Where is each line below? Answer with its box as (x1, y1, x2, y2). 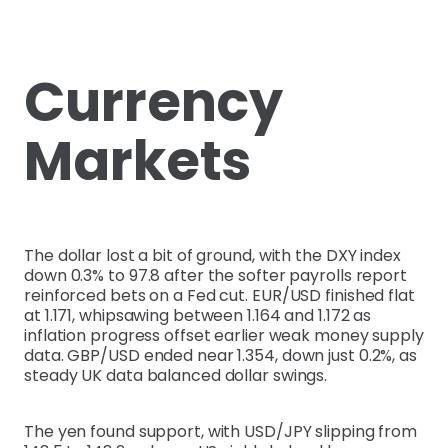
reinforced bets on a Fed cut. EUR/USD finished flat (24, 284, 415, 308)
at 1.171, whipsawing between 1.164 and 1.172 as (24, 304, 372, 328)
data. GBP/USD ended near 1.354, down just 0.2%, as (24, 344, 417, 368)
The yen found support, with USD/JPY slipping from (24, 420, 418, 444)
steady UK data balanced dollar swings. (24, 364, 328, 388)
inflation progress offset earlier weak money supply (24, 324, 424, 348)
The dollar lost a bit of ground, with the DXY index (24, 244, 401, 268)
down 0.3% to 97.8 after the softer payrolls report (24, 264, 407, 288)
